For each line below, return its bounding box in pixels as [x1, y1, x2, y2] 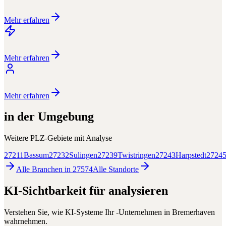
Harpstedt [176, 151, 206, 160]
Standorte [108, 165, 139, 174]
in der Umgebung [4, 110, 94, 124]
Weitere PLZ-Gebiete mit [4, 134, 86, 143]
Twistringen [118, 151, 155, 160]
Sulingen [69, 151, 97, 160]
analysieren [108, 184, 168, 198]
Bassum [24, 151, 49, 160]
